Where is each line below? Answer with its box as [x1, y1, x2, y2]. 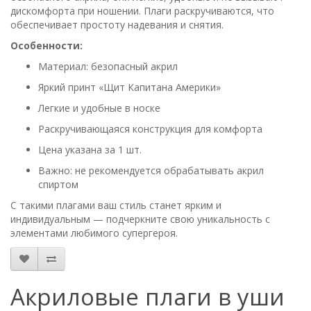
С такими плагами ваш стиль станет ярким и [10, 199, 221, 212]
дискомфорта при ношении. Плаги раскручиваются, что [10, 4, 274, 17]
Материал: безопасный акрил [38, 60, 178, 73]
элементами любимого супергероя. [10, 226, 178, 239]
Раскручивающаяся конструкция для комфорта [38, 122, 262, 135]
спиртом [38, 178, 78, 191]
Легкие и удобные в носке [38, 101, 160, 115]
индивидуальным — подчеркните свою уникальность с [10, 212, 270, 226]
